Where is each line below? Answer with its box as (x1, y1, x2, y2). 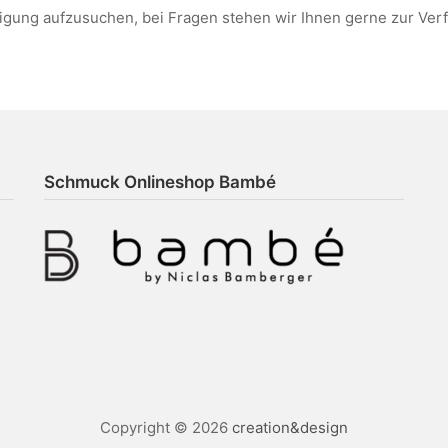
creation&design (232, 417, 348, 437)
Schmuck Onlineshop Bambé (43, 171, 276, 192)
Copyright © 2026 (100, 417, 232, 437)
